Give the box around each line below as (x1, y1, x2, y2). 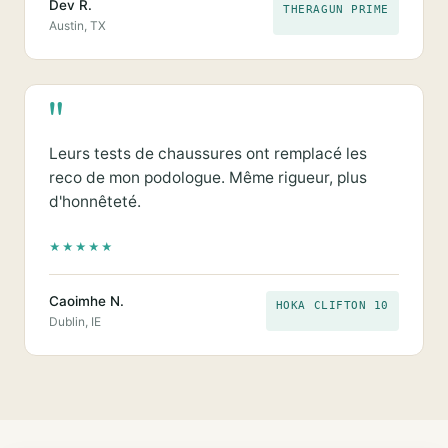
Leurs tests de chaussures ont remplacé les (49, 144, 367, 163)
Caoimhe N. (49, 293, 124, 309)
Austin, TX (49, 18, 106, 33)
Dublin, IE (49, 314, 101, 329)
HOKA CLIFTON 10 (275, 299, 389, 312)
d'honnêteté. (49, 192, 141, 211)
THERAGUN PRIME (283, 3, 389, 16)
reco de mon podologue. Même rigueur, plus (49, 168, 367, 187)
